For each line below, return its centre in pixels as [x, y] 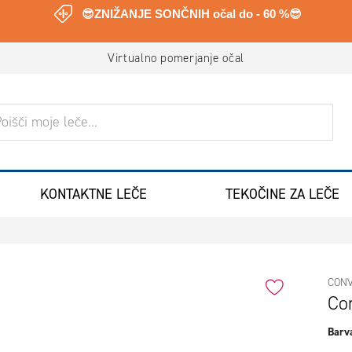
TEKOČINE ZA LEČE [282, 195]
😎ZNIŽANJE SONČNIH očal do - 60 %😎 [192, 14]
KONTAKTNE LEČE [94, 195]
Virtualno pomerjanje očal [176, 58]
